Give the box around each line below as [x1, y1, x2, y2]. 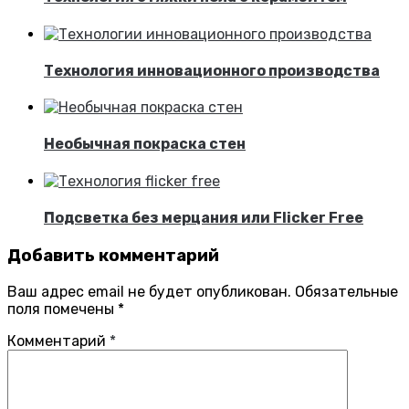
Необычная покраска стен [44, 135, 246, 153]
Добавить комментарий [7, 246, 219, 267]
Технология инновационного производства [44, 61, 380, 79]
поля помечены [7, 299, 118, 318]
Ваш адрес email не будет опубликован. [7, 282, 291, 300]
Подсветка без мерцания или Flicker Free [44, 208, 363, 226]
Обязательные [295, 282, 398, 300]
